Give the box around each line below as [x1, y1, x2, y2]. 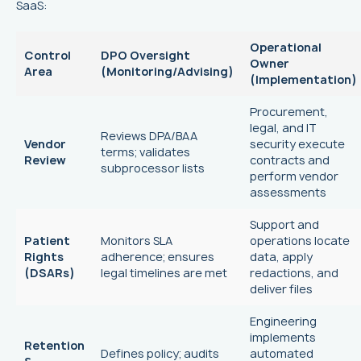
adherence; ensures [101, 249, 214, 265]
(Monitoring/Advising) [101, 64, 234, 80]
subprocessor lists [101, 160, 205, 176]
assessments [250, 185, 326, 201]
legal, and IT [250, 120, 317, 136]
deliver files [250, 281, 313, 297]
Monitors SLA [101, 233, 172, 249]
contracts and [250, 152, 330, 168]
